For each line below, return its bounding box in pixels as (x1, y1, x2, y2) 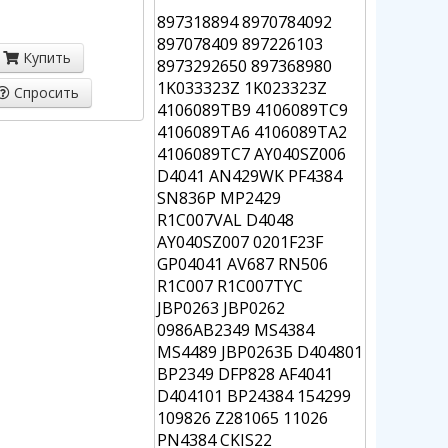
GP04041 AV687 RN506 (156, 253, 328, 275)
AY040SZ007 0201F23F (156, 231, 323, 253)
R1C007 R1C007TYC (156, 275, 303, 297)
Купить (19, 48, 72, 67)
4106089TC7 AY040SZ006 (156, 143, 346, 165)
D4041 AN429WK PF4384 (156, 165, 342, 187)
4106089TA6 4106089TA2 (156, 121, 347, 143)
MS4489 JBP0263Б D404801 (156, 341, 363, 363)
